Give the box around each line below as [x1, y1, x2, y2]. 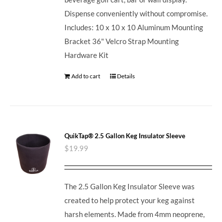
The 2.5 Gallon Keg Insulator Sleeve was [64, 181, 195, 191]
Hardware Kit [64, 50, 112, 59]
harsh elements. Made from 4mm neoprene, [64, 209, 205, 219]
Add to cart [71, 72, 101, 80]
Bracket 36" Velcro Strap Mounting [64, 36, 179, 46]
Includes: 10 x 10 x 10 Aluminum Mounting [64, 22, 204, 32]
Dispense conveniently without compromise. [64, 8, 208, 18]
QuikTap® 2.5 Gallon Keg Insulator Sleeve [64, 131, 186, 140]
